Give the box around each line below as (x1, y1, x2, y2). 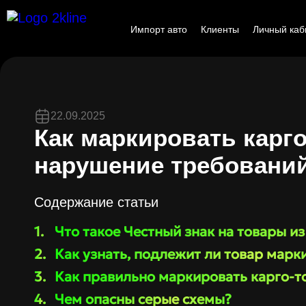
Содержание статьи (34, 195, 158, 210)
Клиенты (200, 24, 239, 35)
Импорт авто (130, 24, 187, 35)
